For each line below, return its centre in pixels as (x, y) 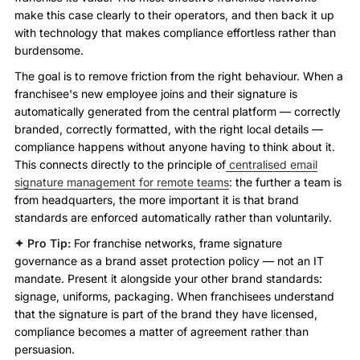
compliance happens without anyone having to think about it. (175, 147)
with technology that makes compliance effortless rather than (175, 33)
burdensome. (49, 51)
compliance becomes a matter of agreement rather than (162, 332)
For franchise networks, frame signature (178, 243)
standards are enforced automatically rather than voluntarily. (173, 218)
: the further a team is (285, 182)
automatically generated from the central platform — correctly (178, 112)
